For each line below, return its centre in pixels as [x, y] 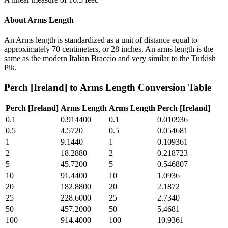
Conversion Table [173, 87]
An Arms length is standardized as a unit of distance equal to [101, 40]
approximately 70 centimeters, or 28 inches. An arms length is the [109, 49]
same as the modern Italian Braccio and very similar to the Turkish [110, 58]
